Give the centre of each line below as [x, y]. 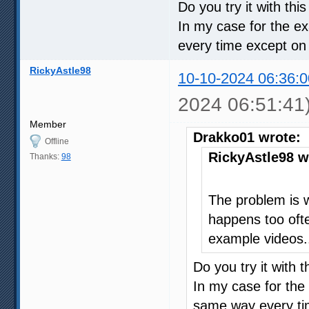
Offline [57, 141]
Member [48, 124]
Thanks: [45, 156]
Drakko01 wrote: [247, 137]
